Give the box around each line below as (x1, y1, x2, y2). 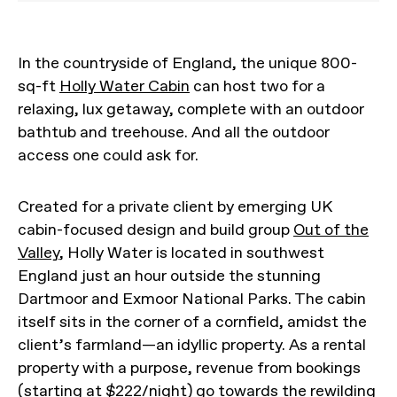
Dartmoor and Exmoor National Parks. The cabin (18, 289, 366, 309)
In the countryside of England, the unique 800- (18, 53, 357, 74)
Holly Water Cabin (59, 76, 190, 97)
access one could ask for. (18, 145, 198, 166)
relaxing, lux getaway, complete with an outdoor (18, 99, 364, 120)
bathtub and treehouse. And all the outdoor (18, 122, 330, 143)
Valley (18, 243, 59, 263)
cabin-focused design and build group (18, 220, 293, 240)
